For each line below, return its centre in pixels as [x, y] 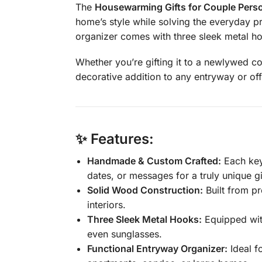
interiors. [106, 205]
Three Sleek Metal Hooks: [144, 220]
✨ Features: [114, 139]
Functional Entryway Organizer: [157, 249]
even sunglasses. [124, 234]
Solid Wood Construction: [145, 190]
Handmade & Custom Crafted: [154, 161]
